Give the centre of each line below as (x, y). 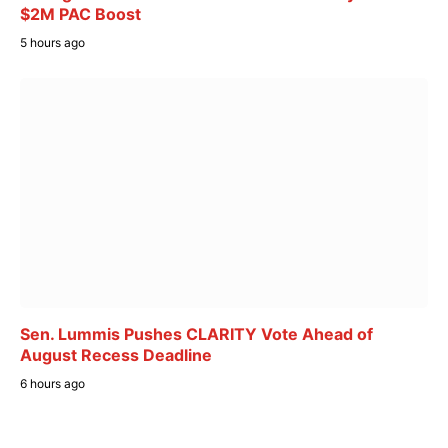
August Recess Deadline (116, 354)
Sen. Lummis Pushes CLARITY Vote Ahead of (196, 333)
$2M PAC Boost (80, 14)
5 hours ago (52, 43)
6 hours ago (52, 383)
